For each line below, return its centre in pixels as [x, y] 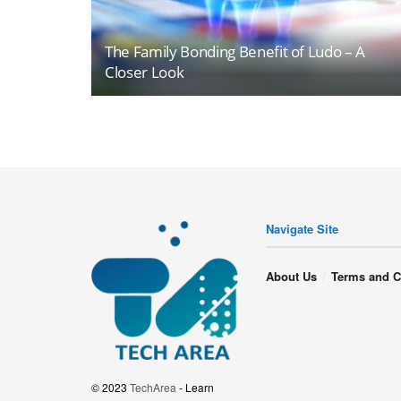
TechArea [153, 388]
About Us [291, 276]
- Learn [195, 388]
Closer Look [145, 72]
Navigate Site [302, 228]
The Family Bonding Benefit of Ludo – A [235, 51]
